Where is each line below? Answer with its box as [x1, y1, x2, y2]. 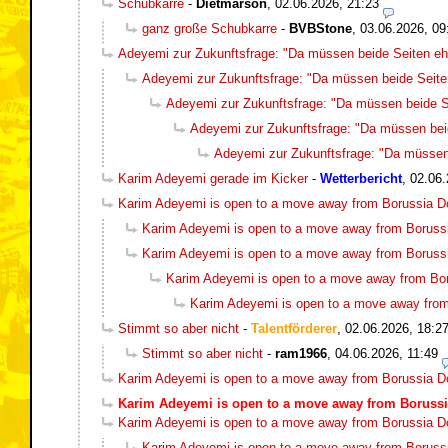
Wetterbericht [320, 170, 402, 186]
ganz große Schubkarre [142, 20, 277, 36]
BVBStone [289, 20, 352, 36]
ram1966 [275, 345, 327, 361]
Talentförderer [251, 320, 337, 336]
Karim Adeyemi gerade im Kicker [118, 170, 308, 186]
